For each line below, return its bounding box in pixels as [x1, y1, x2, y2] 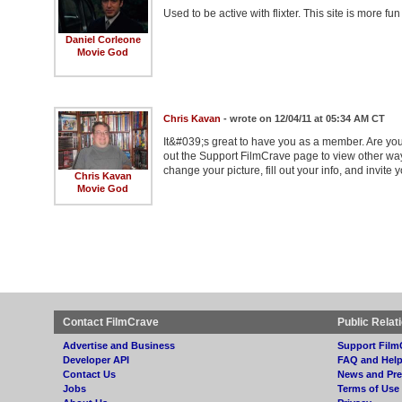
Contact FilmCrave [62, 315, 159, 328]
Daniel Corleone [65, 33, 141, 45]
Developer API [62, 354, 129, 365]
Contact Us [62, 368, 116, 380]
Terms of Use [336, 382, 399, 394]
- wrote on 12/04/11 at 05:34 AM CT [220, 112, 385, 124]
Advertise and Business [62, 339, 175, 351]
